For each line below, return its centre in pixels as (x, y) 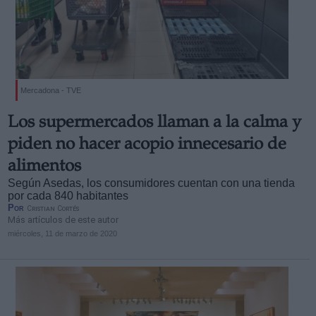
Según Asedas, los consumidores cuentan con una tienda (151, 183)
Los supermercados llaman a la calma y (154, 123)
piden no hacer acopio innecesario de (147, 145)
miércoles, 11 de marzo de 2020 (62, 233)
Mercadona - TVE (50, 90)
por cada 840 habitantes (68, 196)
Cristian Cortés (53, 208)
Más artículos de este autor (63, 220)
